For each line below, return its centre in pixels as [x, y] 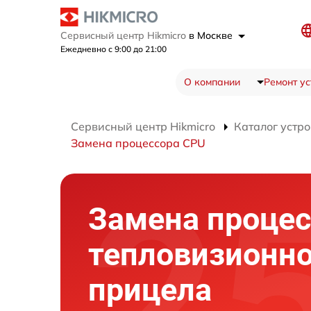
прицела [150, 289]
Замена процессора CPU [138, 143]
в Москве [212, 35]
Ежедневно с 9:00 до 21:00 [114, 49]
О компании [212, 82]
